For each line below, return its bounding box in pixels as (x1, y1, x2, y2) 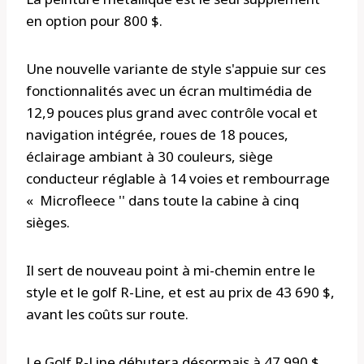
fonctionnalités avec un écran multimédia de (26, 81, 312, 101)
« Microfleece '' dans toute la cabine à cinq (26, 191, 299, 210)
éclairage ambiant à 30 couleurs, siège (26, 147, 273, 167)
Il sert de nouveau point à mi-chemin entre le (26, 261, 315, 280)
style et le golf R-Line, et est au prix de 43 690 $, (26, 283, 335, 302)
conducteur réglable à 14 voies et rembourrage (26, 169, 330, 188)
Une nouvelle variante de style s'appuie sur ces (26, 59, 326, 79)
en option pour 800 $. (26, 11, 162, 31)
